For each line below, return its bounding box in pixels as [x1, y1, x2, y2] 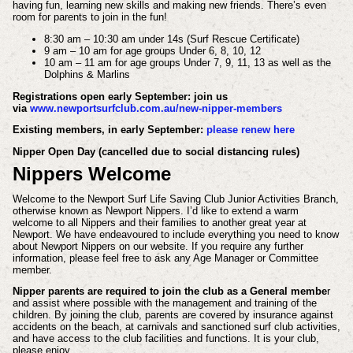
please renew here [206, 124, 295, 136]
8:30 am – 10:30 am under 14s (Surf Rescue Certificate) [43, 32, 299, 45]
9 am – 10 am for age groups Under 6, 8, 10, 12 [43, 44, 261, 57]
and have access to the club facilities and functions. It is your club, [12, 333, 319, 345]
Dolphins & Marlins [43, 68, 130, 80]
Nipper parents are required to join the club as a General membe [12, 285, 327, 298]
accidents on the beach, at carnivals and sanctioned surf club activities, [12, 321, 340, 333]
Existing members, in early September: [12, 124, 206, 136]
